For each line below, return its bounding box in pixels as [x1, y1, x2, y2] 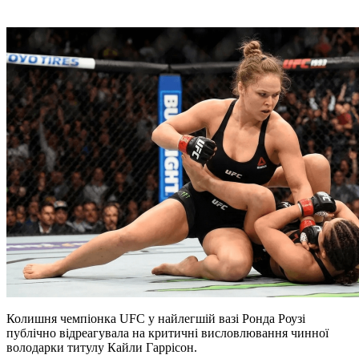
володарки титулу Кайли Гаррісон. [6, 341, 197, 355]
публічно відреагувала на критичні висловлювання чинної [6, 326, 329, 341]
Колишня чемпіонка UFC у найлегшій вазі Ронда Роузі [6, 312, 305, 326]
